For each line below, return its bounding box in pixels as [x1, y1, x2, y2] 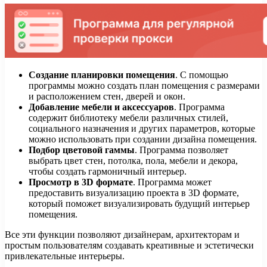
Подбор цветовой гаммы [29, 144, 135, 155]
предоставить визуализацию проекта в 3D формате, [29, 187, 239, 198]
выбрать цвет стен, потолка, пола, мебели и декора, [29, 155, 238, 166]
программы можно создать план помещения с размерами [29, 80, 260, 91]
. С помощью [175, 69, 228, 80]
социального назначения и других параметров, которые [29, 123, 255, 133]
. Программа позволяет [135, 144, 228, 155]
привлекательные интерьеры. [5, 250, 125, 261]
